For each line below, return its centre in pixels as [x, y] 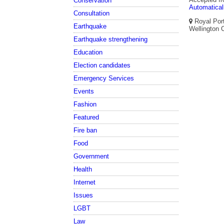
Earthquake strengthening [110, 39]
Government [91, 156]
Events [84, 91]
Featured [86, 117]
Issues [83, 195]
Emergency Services [104, 78]
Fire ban [85, 130]
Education [88, 52]
